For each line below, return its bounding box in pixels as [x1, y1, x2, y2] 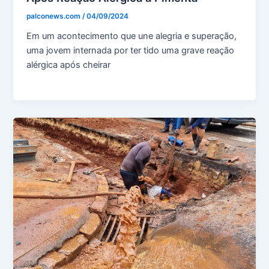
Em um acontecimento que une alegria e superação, [26, 30, 237, 41]
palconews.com [26, 11, 83, 20]
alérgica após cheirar [26, 59, 111, 70]
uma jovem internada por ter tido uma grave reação [26, 44, 235, 56]
